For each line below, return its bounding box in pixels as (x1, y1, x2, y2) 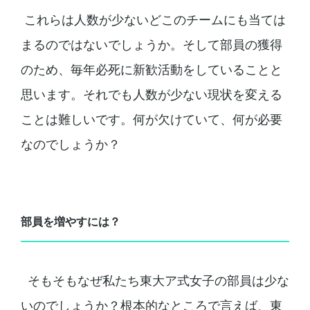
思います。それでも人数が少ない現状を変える (20, 86, 282, 102)
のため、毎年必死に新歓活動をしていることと (20, 62, 282, 77)
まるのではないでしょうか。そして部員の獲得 (20, 37, 282, 52)
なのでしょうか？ (20, 136, 120, 152)
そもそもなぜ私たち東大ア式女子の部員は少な (20, 273, 289, 288)
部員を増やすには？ (20, 215, 120, 229)
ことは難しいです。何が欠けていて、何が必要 (20, 111, 282, 127)
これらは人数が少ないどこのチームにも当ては (20, 12, 286, 27)
